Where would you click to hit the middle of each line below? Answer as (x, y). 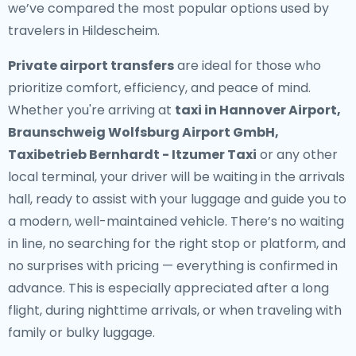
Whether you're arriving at (91, 110)
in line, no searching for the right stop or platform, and (177, 244)
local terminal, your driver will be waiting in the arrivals (176, 177)
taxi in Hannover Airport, (258, 110)
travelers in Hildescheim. (84, 31)
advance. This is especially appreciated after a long (168, 288)
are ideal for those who (248, 66)
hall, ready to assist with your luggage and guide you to (177, 199)
